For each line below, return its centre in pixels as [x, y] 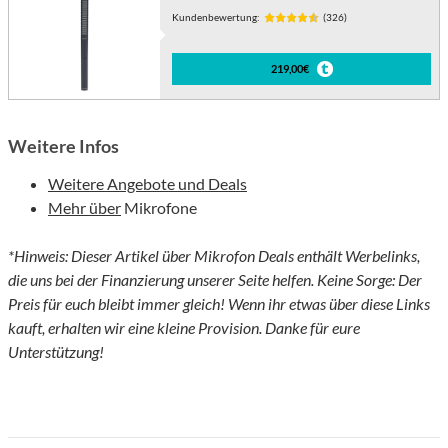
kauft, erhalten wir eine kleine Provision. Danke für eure [184, 328]
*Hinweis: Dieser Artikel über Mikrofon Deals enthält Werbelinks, [214, 256]
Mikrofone [159, 208]
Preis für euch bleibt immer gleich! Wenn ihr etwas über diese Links [219, 304]
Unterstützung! [56, 352]
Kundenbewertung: [216, 17]
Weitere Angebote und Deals [147, 184]
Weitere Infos [63, 146]
